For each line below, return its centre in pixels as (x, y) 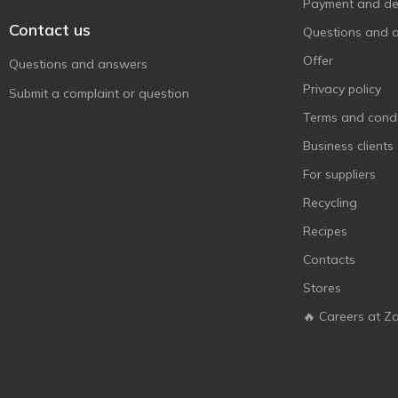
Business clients (348, 146)
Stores (322, 288)
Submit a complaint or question (99, 93)
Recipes (325, 231)
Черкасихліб (71, 30)
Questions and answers (78, 64)
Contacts (329, 259)
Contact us (50, 30)
